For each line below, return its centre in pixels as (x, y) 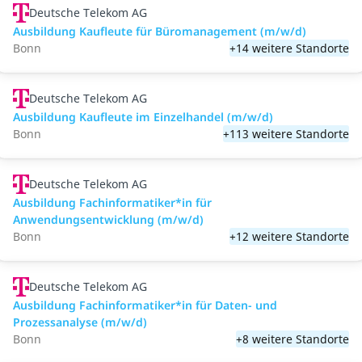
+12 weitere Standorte (289, 236)
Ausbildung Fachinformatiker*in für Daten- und (145, 305)
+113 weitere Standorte (286, 134)
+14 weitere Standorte (289, 48)
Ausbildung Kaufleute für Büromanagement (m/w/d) (160, 31)
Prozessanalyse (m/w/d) (80, 322)
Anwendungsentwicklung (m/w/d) (108, 219)
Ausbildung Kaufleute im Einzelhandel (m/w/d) (143, 117)
